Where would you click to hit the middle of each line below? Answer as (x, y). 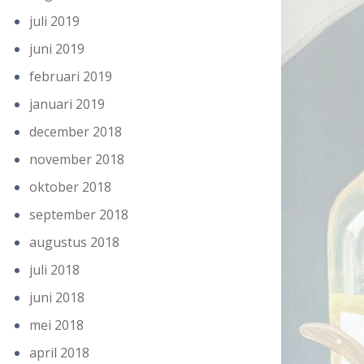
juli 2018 (54, 270)
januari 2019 (67, 104)
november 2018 (77, 159)
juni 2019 (57, 49)
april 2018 (59, 353)
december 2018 (76, 132)
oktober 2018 (70, 187)
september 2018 (79, 214)
